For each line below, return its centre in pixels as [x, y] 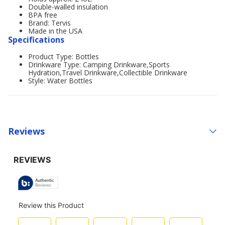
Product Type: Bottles [64, 57]
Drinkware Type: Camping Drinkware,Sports [99, 65]
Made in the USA [55, 31]
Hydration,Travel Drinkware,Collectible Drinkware [108, 73]
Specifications [36, 40]
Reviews [26, 131]
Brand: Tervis [49, 23]
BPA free [43, 15]
